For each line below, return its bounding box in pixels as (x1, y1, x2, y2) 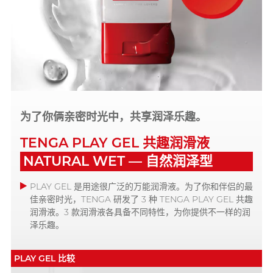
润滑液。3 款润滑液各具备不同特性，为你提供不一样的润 (30, 207, 250, 218)
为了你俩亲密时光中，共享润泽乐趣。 (20, 110, 207, 124)
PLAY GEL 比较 (14, 253, 75, 264)
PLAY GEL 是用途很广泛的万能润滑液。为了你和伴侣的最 (30, 181, 253, 193)
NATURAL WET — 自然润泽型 (23, 153, 213, 170)
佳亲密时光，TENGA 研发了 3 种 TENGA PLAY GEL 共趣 (30, 194, 253, 205)
